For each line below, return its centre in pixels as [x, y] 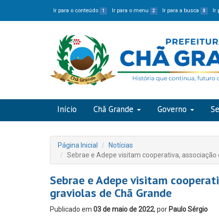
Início [67, 109]
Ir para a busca [182, 11]
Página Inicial [78, 145]
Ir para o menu [131, 11]
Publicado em [72, 209]
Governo [172, 109]
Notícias [121, 145]
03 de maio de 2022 [124, 209]
